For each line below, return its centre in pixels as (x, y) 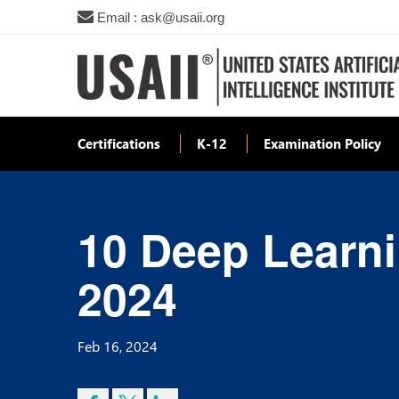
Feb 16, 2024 (118, 346)
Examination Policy (322, 143)
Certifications (119, 143)
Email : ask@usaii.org (159, 17)
